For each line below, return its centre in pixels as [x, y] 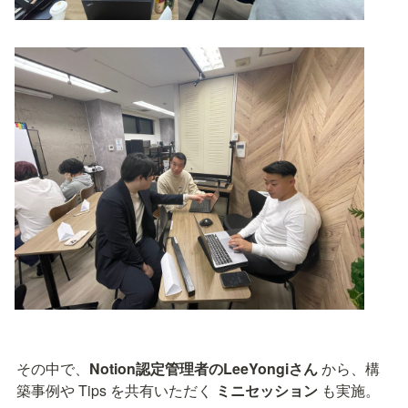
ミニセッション [267, 391]
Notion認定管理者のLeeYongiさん [204, 369]
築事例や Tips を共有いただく [116, 391]
